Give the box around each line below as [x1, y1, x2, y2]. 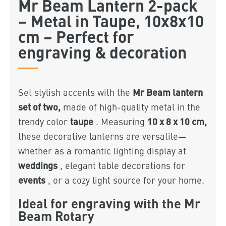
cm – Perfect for [18, 25, 134, 48]
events [18, 173, 45, 187]
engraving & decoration [18, 40, 187, 64]
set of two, [18, 100, 61, 114]
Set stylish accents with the [18, 86, 133, 99]
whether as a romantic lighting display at [18, 144, 186, 157]
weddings [18, 158, 58, 172]
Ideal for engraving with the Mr [18, 193, 201, 212]
